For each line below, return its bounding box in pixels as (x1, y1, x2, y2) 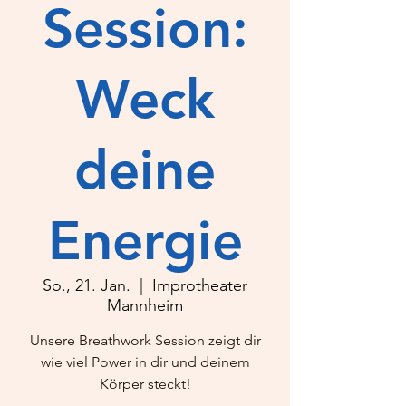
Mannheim (107, 295, 183, 315)
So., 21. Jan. (43, 275, 130, 295)
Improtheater (152, 275, 247, 295)
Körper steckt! (99, 375, 191, 392)
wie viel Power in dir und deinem (40, 353, 250, 371)
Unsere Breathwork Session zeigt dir (29, 332, 261, 349)
